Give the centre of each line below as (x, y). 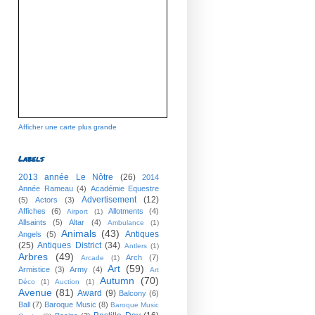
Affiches (32, 211)
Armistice (34, 269)
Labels (31, 158)
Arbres (33, 256)
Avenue (35, 292)
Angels (30, 234)
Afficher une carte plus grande (67, 127)
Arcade (93, 257)
